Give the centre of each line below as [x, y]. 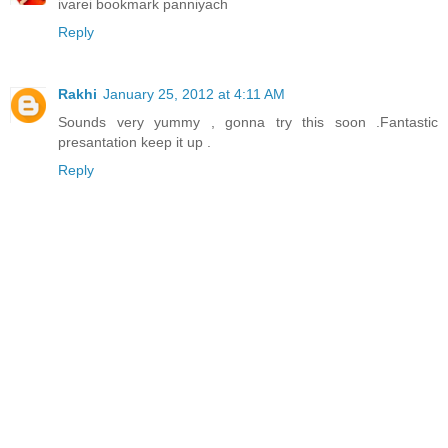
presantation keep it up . [134, 142]
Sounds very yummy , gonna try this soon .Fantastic [248, 122]
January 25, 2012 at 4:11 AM [194, 94]
